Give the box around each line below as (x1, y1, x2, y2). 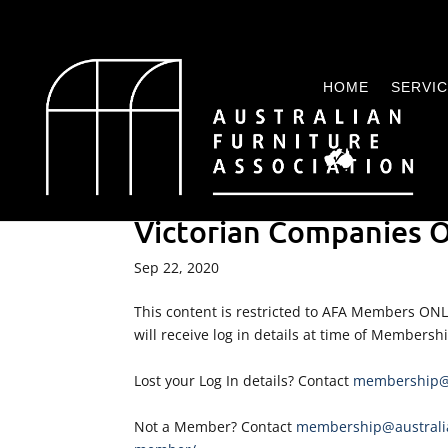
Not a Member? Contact (134, 417, 297, 436)
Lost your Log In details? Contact (134, 371, 354, 390)
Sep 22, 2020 (134, 258, 220, 277)
